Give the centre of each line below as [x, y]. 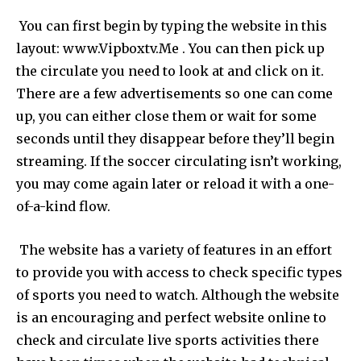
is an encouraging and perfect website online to [171, 317]
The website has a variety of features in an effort [174, 249]
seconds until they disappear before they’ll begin [175, 138]
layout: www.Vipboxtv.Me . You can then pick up [170, 48]
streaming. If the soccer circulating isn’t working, [179, 161]
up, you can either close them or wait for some [166, 116]
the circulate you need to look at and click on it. [170, 71]
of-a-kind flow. [63, 206]
